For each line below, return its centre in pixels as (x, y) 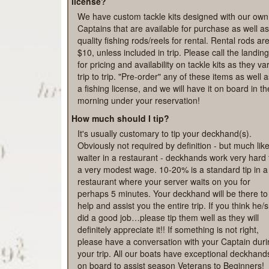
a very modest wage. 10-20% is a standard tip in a (173, 208)
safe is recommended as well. (134, 10)
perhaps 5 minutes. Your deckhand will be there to (173, 232)
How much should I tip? (120, 157)
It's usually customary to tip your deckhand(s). (165, 172)
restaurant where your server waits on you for (164, 220)
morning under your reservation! (139, 139)
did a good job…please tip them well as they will (168, 256)
